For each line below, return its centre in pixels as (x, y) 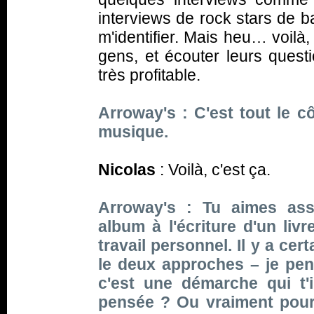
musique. (133, 132)
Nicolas (127, 170)
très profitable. (149, 75)
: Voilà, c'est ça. (213, 170)
